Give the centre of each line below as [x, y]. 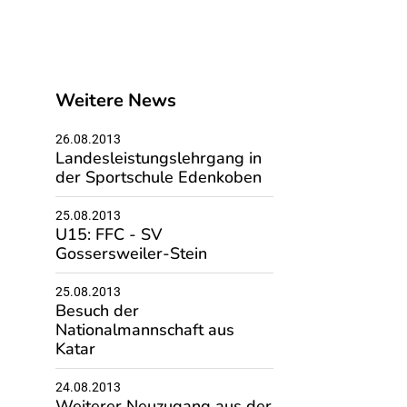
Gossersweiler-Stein [131, 253]
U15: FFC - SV [108, 234]
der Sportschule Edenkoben [158, 177]
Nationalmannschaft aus [144, 330]
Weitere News [115, 100]
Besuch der [97, 311]
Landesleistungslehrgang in [158, 158]
